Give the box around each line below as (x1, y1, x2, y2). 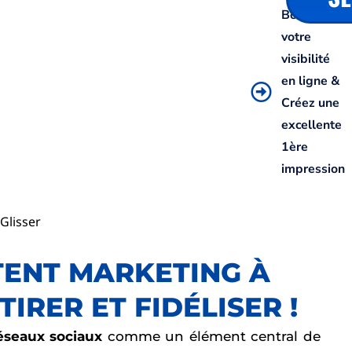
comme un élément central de (102, 328, 321, 345)
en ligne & (280, 72, 340, 90)
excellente (280, 116, 342, 134)
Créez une (280, 94, 339, 112)
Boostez (280, 6, 328, 24)
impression (280, 160, 345, 178)
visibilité (280, 50, 330, 68)
